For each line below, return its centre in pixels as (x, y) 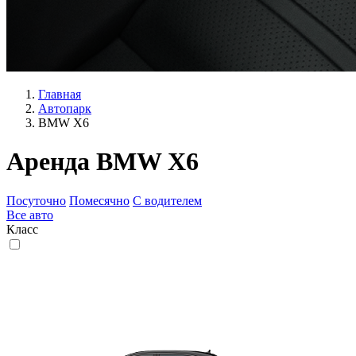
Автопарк (65, 108)
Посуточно (36, 200)
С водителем (167, 200)
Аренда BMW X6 (103, 162)
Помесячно (99, 200)
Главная (60, 94)
